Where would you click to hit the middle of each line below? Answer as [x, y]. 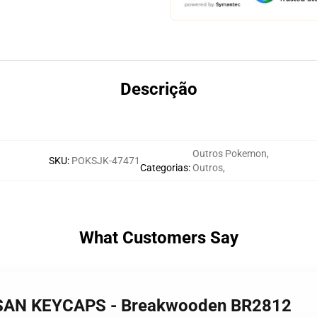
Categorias [164, 168]
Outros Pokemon [229, 154]
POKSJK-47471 [105, 161]
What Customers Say [158, 238]
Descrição [158, 89]
